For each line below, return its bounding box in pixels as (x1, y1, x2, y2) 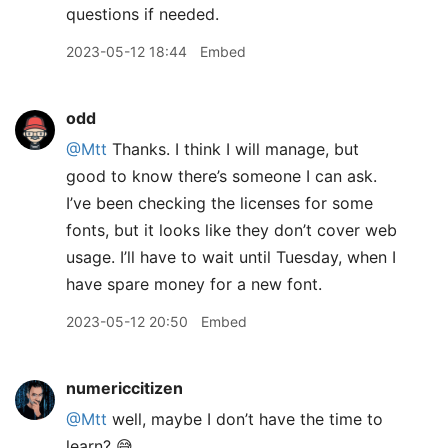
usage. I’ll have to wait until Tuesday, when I (66, 247, 396, 267)
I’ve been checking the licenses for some (66, 193, 373, 213)
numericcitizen (66, 378, 183, 398)
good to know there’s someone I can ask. (66, 166, 377, 186)
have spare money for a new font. (66, 274, 322, 294)
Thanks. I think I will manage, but (107, 139, 359, 159)
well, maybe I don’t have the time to (107, 409, 383, 429)
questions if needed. (66, 4, 219, 24)
